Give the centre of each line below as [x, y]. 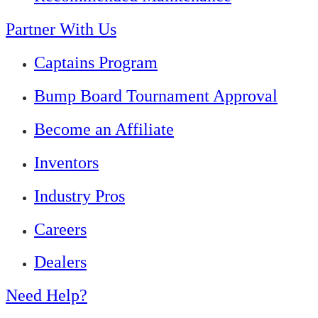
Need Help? [46, 296]
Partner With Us [61, 29]
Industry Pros [79, 196]
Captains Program [96, 62]
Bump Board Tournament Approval [156, 95]
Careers [60, 229]
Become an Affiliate [104, 129]
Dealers [60, 262]
